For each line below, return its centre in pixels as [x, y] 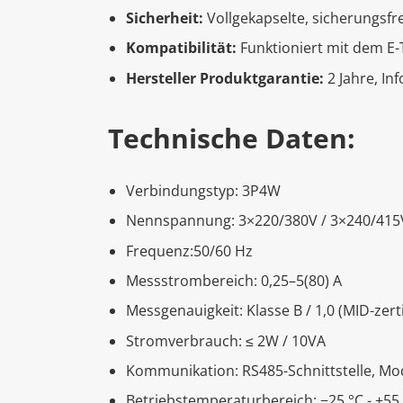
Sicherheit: [165, 18]
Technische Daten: [232, 138]
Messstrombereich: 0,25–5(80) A [234, 280]
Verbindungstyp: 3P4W [203, 190]
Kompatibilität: [181, 48]
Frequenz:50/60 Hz [189, 251]
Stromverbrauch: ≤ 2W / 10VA [226, 340]
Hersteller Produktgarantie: [225, 78]
